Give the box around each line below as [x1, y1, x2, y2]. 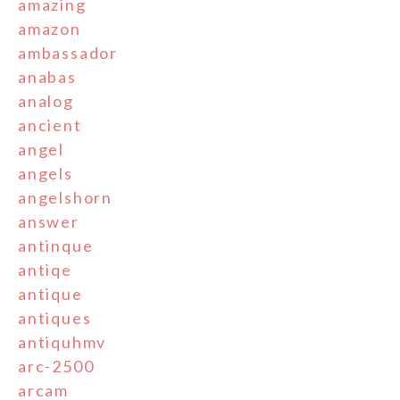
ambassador [18, 42, 118, 62]
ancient [18, 114, 82, 135]
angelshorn [18, 187, 112, 207]
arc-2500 [18, 355, 95, 376]
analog [18, 90, 74, 111]
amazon [18, 18, 81, 38]
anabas [18, 66, 77, 87]
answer [18, 211, 79, 231]
